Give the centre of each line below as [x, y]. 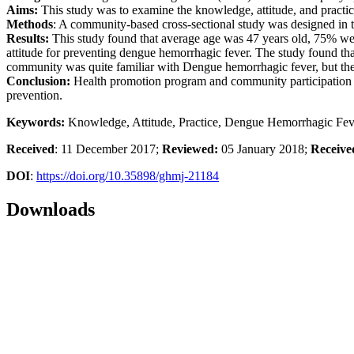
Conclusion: [38, 81]
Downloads [51, 210]
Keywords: [36, 122]
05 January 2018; [264, 149]
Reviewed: [190, 149]
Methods [30, 24]
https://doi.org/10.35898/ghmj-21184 [128, 176]
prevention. [34, 96]
